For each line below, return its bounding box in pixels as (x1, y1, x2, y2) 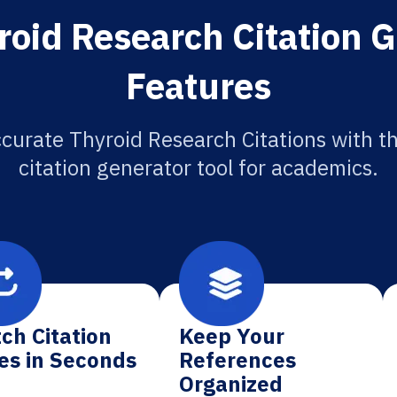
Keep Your (179, 322, 285, 350)
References (179, 346, 297, 374)
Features (126, 63, 271, 109)
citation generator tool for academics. (19, 153, 378, 182)
